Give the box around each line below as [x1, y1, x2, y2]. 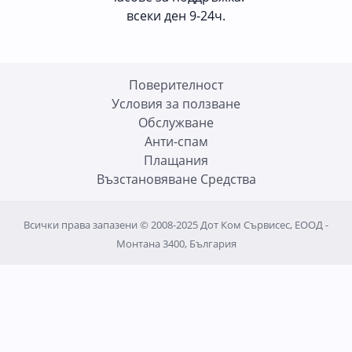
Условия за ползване [112, 94, 240, 112]
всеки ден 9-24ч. [126, 6, 225, 24]
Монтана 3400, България [115, 236, 236, 251]
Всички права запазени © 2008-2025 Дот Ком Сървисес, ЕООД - [24, 217, 328, 232]
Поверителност [129, 75, 223, 93]
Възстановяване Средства [96, 170, 256, 188]
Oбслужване [138, 113, 214, 131]
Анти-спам [144, 132, 208, 150]
